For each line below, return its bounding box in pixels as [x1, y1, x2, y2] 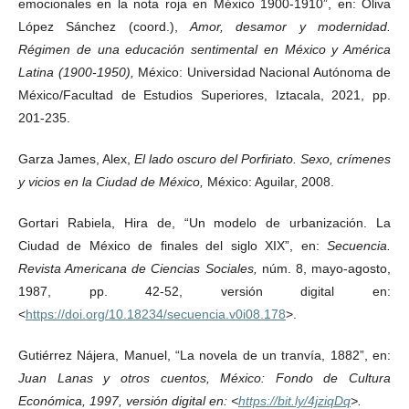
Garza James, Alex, [18, 151, 134, 166]
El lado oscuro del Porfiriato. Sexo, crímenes [134, 151, 391, 166]
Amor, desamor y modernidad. [190, 18, 391, 34]
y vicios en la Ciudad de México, [18, 173, 207, 189]
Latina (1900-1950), [18, 64, 138, 79]
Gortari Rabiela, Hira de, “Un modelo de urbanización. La [18, 215, 391, 230]
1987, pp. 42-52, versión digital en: [18, 283, 391, 299]
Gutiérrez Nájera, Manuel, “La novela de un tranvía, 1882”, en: [18, 347, 391, 362]
